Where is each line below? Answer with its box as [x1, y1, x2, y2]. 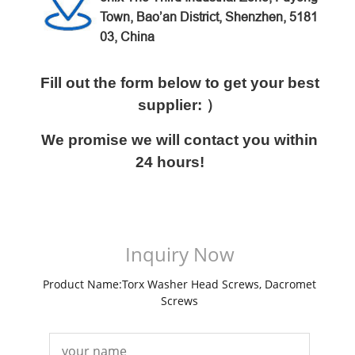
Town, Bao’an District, [100, 10, 225, 24]
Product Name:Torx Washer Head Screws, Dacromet [43, 276, 316, 292]
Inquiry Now [124, 240, 235, 267]
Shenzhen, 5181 [225, 10, 318, 24]
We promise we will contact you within [41, 131, 318, 148]
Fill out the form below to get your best [40, 74, 319, 91]
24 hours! [135, 153, 224, 170]
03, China [100, 29, 155, 44]
